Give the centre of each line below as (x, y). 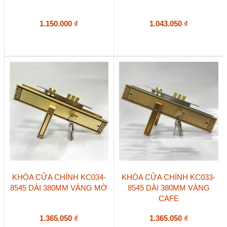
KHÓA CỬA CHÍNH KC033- (169, 177)
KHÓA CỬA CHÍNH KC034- (59, 177)
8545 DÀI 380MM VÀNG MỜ (59, 187)
